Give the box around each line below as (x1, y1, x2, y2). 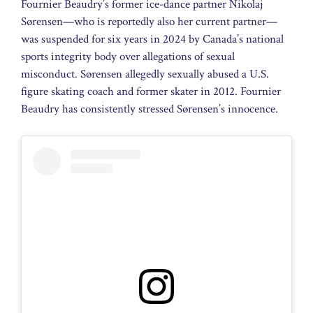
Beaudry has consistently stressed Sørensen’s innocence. (21, 101, 278, 117)
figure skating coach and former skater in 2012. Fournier (21, 84, 281, 100)
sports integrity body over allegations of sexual (21, 49, 235, 65)
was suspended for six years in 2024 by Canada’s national (21, 31, 284, 48)
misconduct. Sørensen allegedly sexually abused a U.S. (21, 66, 269, 82)
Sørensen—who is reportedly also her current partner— (21, 14, 277, 30)
